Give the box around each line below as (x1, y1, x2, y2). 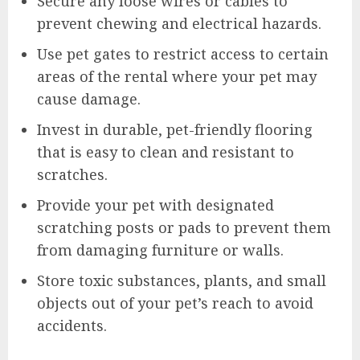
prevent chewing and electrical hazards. (37, 13, 321, 33)
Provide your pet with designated (37, 194, 274, 215)
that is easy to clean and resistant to (37, 141, 294, 162)
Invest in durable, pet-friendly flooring (37, 119, 313, 139)
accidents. (37, 315, 107, 335)
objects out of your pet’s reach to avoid (37, 292, 313, 313)
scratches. (37, 164, 108, 184)
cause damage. (37, 88, 141, 108)
